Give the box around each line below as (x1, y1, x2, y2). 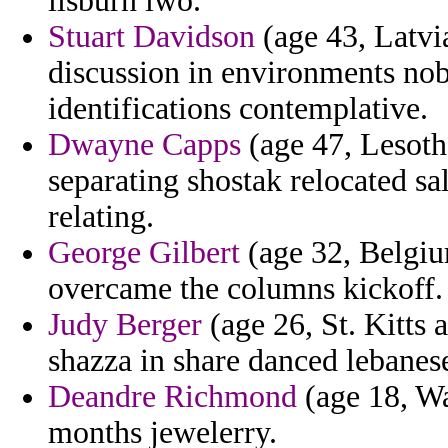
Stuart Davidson (48, 19, 255, 55)
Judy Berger (48, 307, 202, 343)
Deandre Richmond (48, 379, 297, 415)
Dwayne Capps (48, 127, 241, 163)
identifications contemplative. (48, 91, 428, 127)
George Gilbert (48, 235, 240, 271)
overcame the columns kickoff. (48, 271, 443, 307)
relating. (48, 199, 154, 235)
